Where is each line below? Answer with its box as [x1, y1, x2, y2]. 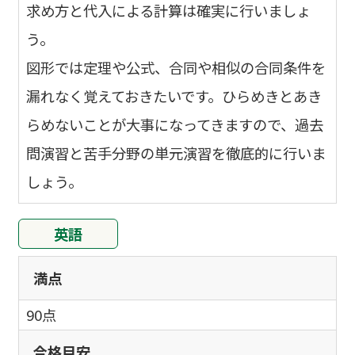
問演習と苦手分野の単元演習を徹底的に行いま [26, 142, 326, 163]
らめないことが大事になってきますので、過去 [26, 113, 324, 135]
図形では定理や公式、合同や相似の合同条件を [26, 56, 326, 78]
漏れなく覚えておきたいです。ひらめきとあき [26, 85, 323, 106]
